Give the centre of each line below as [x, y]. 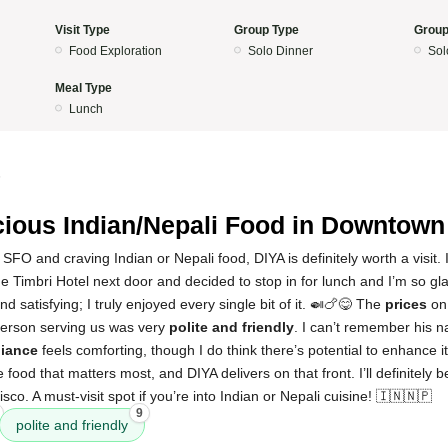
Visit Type [82, 30]
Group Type [266, 30]
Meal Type [83, 88]
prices [406, 304]
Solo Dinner [280, 51]
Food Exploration [115, 51]
